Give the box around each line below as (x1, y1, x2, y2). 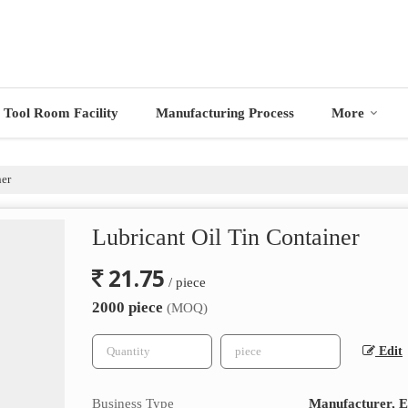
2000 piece (92, 299, 167, 316)
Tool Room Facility (4, 106, 118, 120)
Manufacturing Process (156, 106, 294, 120)
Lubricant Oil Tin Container (92, 224, 360, 250)
